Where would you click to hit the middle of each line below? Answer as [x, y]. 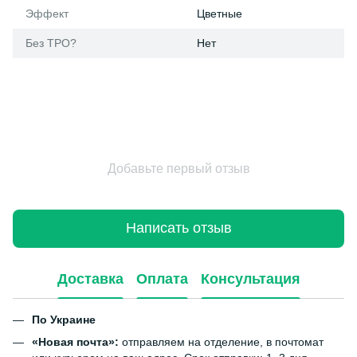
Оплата [162, 279]
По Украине [64, 319]
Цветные [220, 13]
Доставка [90, 279]
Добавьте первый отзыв [178, 168]
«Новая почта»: [75, 341]
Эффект [47, 13]
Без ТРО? [51, 43]
